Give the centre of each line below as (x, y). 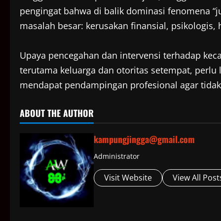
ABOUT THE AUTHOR (57, 113)
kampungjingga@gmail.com (144, 139)
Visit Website (128, 178)
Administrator (117, 156)
